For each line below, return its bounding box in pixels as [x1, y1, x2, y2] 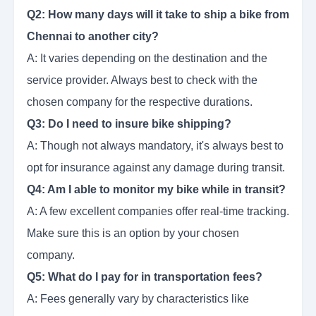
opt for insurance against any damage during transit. [27, 162, 285, 174]
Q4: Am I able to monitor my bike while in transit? [27, 183, 286, 196]
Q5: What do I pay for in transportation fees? [27, 271, 262, 284]
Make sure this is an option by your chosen [27, 227, 239, 240]
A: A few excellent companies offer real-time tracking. [27, 205, 289, 218]
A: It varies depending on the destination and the [27, 52, 267, 65]
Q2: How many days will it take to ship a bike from [27, 8, 289, 21]
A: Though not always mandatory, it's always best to [27, 140, 284, 152]
